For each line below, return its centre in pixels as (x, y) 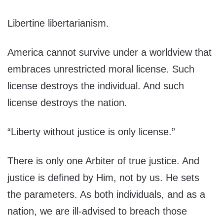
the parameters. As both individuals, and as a (106, 195)
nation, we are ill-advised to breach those (97, 211)
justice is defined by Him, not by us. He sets (103, 178)
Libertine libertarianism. (58, 23)
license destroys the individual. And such (96, 86)
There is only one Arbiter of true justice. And (103, 161)
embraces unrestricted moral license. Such (101, 69)
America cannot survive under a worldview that (110, 53)
